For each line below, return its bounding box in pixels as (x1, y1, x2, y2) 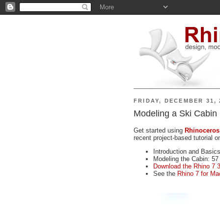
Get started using (134, 126, 185, 134)
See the (153, 169, 177, 177)
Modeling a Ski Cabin (134, 109, 217, 119)
